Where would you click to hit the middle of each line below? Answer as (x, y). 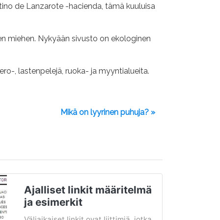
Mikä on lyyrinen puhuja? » (108, 112)
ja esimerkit (53, 202)
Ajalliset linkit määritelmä (88, 190)
